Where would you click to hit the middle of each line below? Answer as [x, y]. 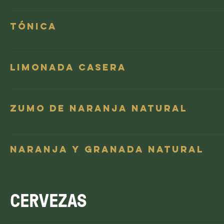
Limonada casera [68, 67]
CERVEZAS [48, 200]
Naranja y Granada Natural [107, 149]
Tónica [33, 26]
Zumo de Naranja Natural [99, 108]
